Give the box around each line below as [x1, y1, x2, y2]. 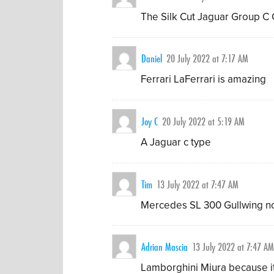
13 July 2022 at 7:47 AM [157, 176, 239, 192]
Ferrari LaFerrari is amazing [141, 73, 267, 86]
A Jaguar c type [141, 136, 212, 149]
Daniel [141, 51, 163, 67]
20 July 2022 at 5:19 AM [162, 114, 245, 130]
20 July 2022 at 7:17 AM [166, 51, 249, 67]
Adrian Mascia [141, 239, 188, 255]
